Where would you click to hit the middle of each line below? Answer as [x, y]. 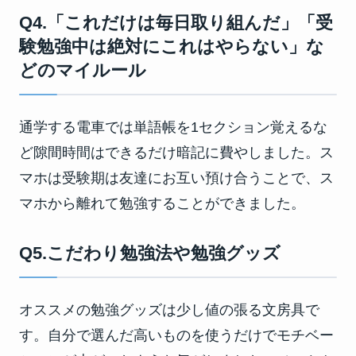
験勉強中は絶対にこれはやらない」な [172, 46]
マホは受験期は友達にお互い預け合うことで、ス [176, 178]
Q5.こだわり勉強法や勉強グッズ [150, 253]
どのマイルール [83, 70]
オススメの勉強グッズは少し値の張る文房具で [169, 310]
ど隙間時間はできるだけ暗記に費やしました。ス [176, 153]
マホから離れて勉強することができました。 [162, 203]
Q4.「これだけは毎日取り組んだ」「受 [176, 23]
